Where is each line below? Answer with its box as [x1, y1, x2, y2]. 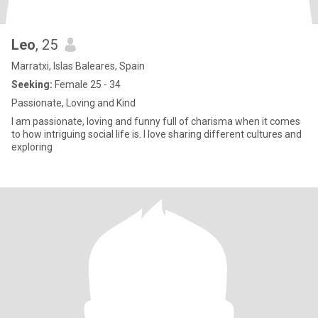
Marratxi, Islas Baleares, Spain [11, 60, 145, 72]
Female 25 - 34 [53, 79, 121, 90]
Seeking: [11, 79, 53, 90]
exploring [11, 141, 53, 153]
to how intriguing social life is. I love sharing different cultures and [11, 128, 302, 140]
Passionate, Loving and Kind [11, 97, 136, 109]
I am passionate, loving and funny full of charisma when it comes [11, 116, 300, 127]
